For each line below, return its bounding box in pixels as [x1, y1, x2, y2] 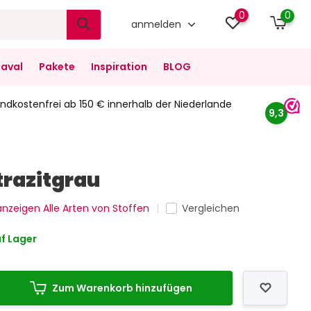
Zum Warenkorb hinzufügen [52, 281, 193, 295]
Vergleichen [182, 201, 240, 215]
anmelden [131, 17, 185, 31]
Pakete [38, 60, 75, 74]
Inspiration [90, 60, 147, 74]
